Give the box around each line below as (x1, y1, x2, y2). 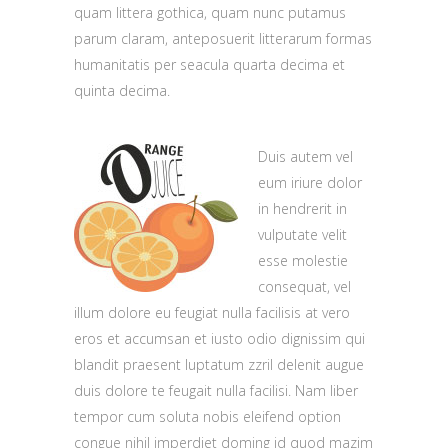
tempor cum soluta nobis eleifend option (74, 407, 341, 426)
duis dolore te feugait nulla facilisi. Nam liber (74, 381, 358, 400)
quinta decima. (74, 81, 170, 100)
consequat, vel (258, 277, 351, 296)
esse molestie (258, 251, 348, 270)
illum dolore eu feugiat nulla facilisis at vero (74, 303, 350, 322)
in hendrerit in (258, 199, 347, 218)
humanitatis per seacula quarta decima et (74, 55, 345, 74)
